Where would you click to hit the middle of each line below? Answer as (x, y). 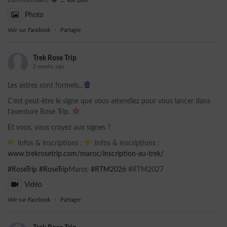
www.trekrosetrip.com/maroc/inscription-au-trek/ (86, 154)
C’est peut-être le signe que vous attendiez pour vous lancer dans (109, 101)
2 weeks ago (49, 67)
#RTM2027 (145, 170)
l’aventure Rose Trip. (40, 112)
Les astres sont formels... (45, 86)
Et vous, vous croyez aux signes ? (59, 128)
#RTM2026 (108, 170)
